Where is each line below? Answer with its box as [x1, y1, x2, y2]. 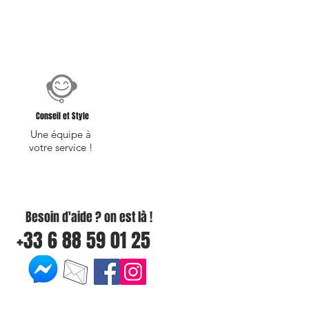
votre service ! [28, 141, 93, 154]
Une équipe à [30, 128, 91, 141]
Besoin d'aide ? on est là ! [14, 208, 152, 227]
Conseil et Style [36, 110, 89, 123]
